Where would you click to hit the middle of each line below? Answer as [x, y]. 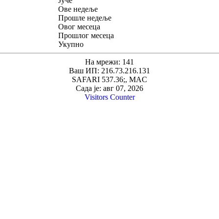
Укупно [71, 44]
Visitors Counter [109, 97]
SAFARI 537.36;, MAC [109, 80]
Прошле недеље [85, 18]
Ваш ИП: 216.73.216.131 [109, 71]
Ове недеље [78, 9]
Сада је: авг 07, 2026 [109, 88]
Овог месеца [79, 27]
